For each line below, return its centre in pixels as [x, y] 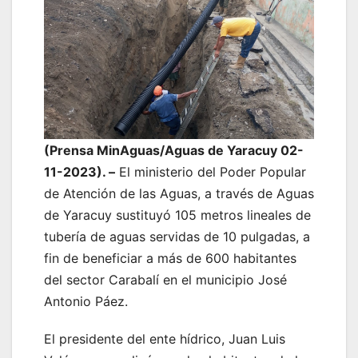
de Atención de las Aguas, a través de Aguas [179, 193]
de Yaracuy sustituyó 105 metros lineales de [177, 215]
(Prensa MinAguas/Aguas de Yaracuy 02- [174, 150]
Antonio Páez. [86, 301]
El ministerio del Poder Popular [211, 171]
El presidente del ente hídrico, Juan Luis [165, 338]
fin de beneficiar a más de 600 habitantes [170, 258]
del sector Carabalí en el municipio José [165, 279]
